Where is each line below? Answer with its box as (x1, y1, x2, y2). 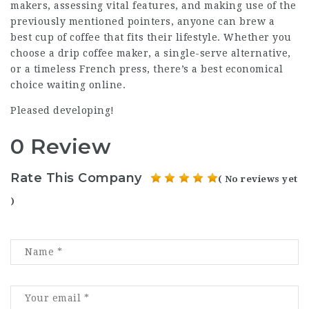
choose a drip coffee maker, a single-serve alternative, (10, 48, 291, 59)
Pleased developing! (10, 105, 114, 116)
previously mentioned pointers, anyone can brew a (10, 16, 275, 27)
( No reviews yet (217, 173, 298, 184)
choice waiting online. (10, 79, 126, 90)
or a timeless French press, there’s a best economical (10, 63, 283, 74)
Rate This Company (10, 170, 142, 186)
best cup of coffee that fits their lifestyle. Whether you (10, 32, 292, 43)
